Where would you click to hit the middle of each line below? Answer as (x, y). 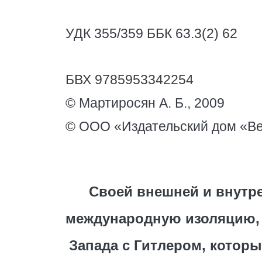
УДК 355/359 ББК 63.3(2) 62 (151, 33)
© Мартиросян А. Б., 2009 (145, 103)
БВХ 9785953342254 (130, 80)
